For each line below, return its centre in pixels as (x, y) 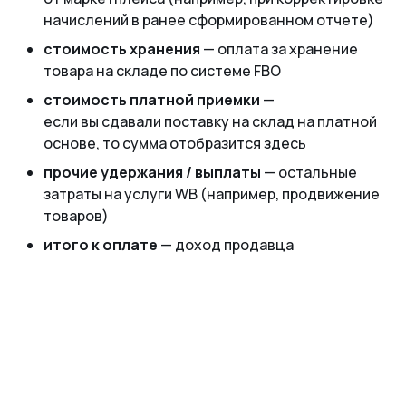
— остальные (309, 172)
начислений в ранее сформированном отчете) (209, 19)
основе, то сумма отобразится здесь (175, 143)
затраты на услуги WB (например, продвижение (212, 193)
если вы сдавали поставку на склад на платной (210, 121)
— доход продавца (226, 244)
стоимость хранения (122, 48)
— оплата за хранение (279, 48)
